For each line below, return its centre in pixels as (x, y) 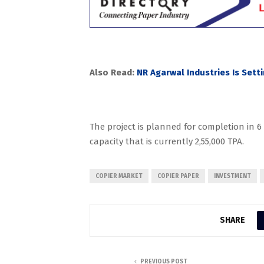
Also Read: (112, 72)
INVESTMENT (232, 176)
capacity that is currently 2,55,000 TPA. (168, 141)
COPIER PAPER (178, 176)
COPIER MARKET (119, 176)
